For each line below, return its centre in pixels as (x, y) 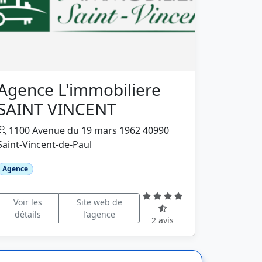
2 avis (163, 220)
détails (27, 214)
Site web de (99, 202)
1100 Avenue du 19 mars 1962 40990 (88, 130)
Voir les (27, 202)
